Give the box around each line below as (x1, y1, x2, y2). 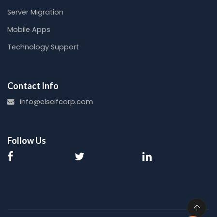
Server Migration (7, 7, 63, 17)
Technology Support (7, 42, 79, 52)
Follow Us (7, 135, 46, 146)
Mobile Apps (7, 25, 50, 35)
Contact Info (7, 80, 59, 92)
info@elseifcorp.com (20, 97, 93, 107)
